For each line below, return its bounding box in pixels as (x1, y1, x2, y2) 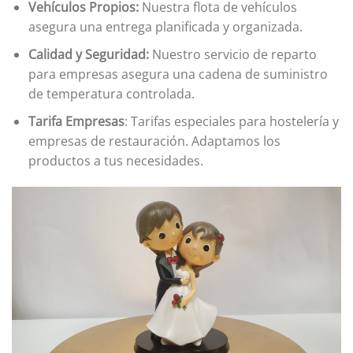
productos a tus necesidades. (28, 151, 203, 169)
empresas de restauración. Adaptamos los (28, 132, 281, 150)
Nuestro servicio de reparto (151, 45, 317, 63)
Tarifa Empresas (28, 112, 124, 130)
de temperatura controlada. (28, 84, 195, 102)
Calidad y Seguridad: (28, 45, 152, 63)
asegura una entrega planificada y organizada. (28, 18, 303, 36)
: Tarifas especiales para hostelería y (124, 112, 339, 130)
